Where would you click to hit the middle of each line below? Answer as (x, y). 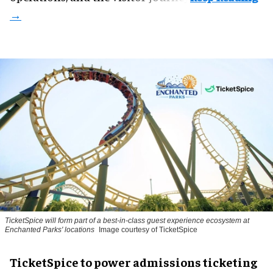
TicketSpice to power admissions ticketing (133, 262)
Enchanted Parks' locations (50, 230)
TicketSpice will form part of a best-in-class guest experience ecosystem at (127, 221)
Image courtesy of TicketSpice (148, 230)
